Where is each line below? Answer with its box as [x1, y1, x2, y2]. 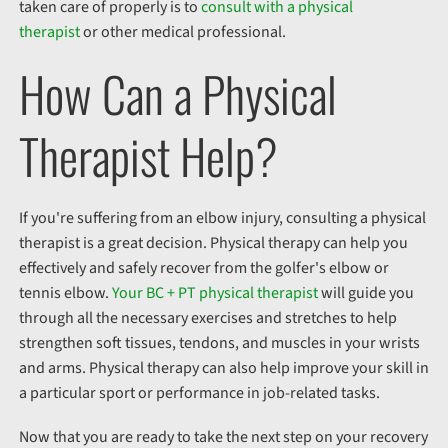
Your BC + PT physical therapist [111, 282, 318, 305]
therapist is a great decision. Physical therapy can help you [18, 232, 408, 255]
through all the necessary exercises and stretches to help [18, 307, 397, 330]
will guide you [317, 282, 414, 305]
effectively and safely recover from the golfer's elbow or [18, 257, 389, 280]
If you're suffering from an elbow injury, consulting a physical [18, 207, 426, 230]
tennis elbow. [18, 282, 112, 305]
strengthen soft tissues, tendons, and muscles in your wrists [18, 332, 420, 355]
